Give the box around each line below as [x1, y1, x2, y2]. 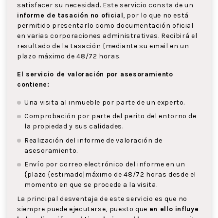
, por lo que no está [123, 11, 189, 19]
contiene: [17, 80, 50, 89]
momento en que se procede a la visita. [24, 181, 158, 189]
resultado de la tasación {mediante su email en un [17, 41, 189, 50]
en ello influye [149, 204, 199, 213]
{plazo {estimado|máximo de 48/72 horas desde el [24, 170, 197, 179]
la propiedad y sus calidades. [24, 122, 124, 131]
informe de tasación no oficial [17, 11, 124, 19]
